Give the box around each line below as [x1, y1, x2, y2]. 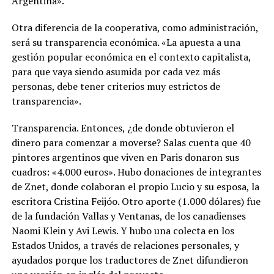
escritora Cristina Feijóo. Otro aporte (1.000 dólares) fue [11, 194, 261, 208]
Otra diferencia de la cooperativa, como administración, [11, 20, 258, 34]
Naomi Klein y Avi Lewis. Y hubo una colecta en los [11, 223, 234, 237]
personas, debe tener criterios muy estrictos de [11, 79, 220, 93]
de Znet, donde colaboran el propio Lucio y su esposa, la [11, 179, 259, 193]
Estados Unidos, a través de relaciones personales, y [11, 238, 239, 252]
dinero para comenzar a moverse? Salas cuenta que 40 [11, 135, 251, 149]
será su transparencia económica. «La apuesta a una [11, 35, 240, 49]
